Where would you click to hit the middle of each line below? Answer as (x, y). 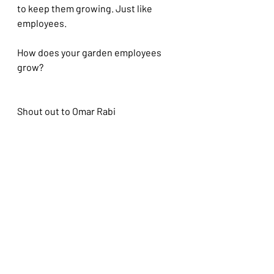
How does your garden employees (90, 53)
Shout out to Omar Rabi (66, 111)
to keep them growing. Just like (86, 9)
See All (177, 224)
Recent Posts (39, 225)
